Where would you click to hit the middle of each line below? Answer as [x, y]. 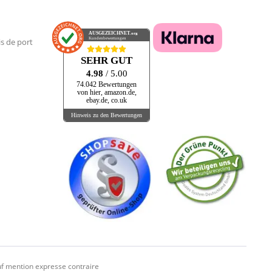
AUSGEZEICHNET [110, 33]
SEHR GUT [107, 61]
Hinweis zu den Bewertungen [107, 115]
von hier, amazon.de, [107, 93]
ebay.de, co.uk [107, 101]
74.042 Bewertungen [107, 85]
